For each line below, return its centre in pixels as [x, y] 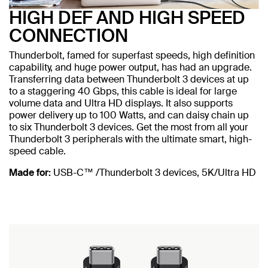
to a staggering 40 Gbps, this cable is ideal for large [123, 91]
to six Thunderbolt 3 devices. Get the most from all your [129, 127]
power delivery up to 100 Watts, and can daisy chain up [129, 115]
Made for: [30, 172]
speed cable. [37, 151]
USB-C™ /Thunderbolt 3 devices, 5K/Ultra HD [153, 172]
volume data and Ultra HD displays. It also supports [121, 103]
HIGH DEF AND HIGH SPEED [127, 17]
